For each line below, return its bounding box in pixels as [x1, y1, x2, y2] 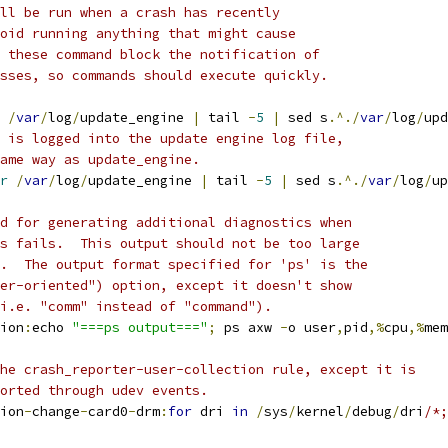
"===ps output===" [72, 319, 208, 336]
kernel [296, 403, 344, 420]
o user [288, 319, 336, 336]
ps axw [216, 319, 280, 336]
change [32, 403, 80, 420]
